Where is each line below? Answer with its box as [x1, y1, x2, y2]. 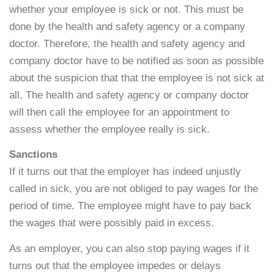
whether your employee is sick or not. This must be [9, 4, 243, 16]
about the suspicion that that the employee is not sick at [9, 72, 264, 84]
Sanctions [9, 149, 57, 161]
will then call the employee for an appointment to [9, 106, 229, 119]
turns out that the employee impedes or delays [9, 259, 221, 272]
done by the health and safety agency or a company [9, 21, 245, 33]
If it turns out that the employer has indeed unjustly [9, 166, 241, 178]
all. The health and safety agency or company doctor [9, 89, 249, 102]
